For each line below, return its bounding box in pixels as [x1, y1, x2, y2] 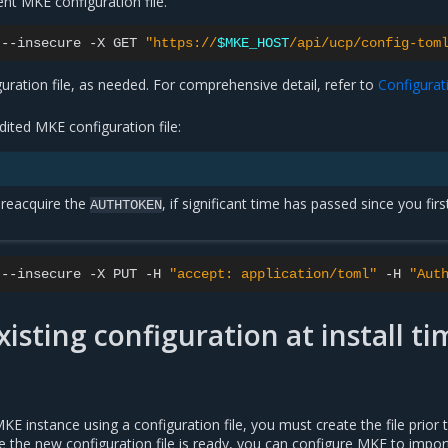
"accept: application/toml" [169, 266, 378, 283]
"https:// [145, 35, 218, 52]
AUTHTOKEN [90, 197, 163, 214]
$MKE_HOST [217, 35, 290, 52]
